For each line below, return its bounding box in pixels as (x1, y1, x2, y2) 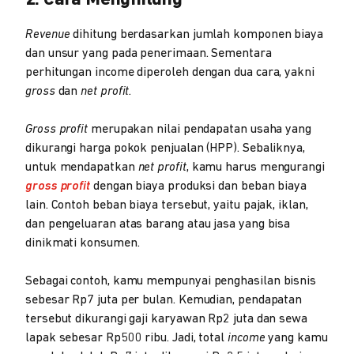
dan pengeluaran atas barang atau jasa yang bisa (25, 217, 291, 231)
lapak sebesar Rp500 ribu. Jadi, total (25, 331, 228, 345)
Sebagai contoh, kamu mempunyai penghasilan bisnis (25, 274, 317, 288)
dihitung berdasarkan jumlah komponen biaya (70, 28, 324, 41)
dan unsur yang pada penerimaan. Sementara (25, 47, 272, 60)
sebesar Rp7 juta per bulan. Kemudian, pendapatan (25, 293, 303, 307)
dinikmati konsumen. (25, 236, 140, 250)
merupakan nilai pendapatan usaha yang (88, 122, 312, 136)
